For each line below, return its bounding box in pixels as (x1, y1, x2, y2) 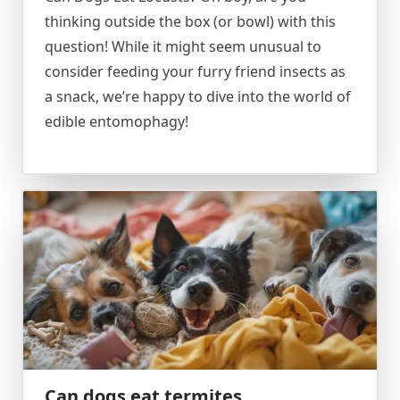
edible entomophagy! (45, 112, 188, 131)
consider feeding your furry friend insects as (45, 62, 346, 81)
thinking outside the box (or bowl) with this (45, 12, 336, 31)
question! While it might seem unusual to (45, 37, 321, 56)
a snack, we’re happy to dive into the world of (45, 87, 351, 106)
